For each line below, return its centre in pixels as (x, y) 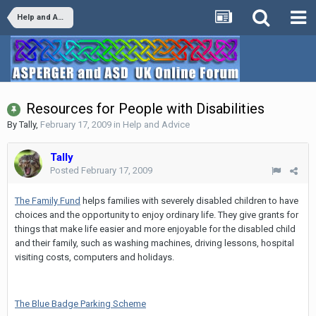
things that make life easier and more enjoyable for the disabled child (155, 229)
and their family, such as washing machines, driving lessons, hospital (154, 243)
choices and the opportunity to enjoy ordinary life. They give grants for (157, 215)
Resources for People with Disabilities (145, 109)
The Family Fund (48, 201)
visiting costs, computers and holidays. (95, 257)
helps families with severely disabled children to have (189, 201)
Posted (66, 170)
